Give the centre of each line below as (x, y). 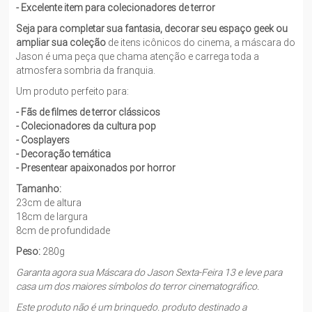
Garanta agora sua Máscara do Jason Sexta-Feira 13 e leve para (149, 272)
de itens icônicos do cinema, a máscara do (202, 42)
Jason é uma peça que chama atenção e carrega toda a (138, 56)
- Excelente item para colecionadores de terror (116, 8)
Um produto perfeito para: (73, 91)
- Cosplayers (43, 140)
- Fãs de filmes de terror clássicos (88, 112)
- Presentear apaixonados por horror (96, 168)
